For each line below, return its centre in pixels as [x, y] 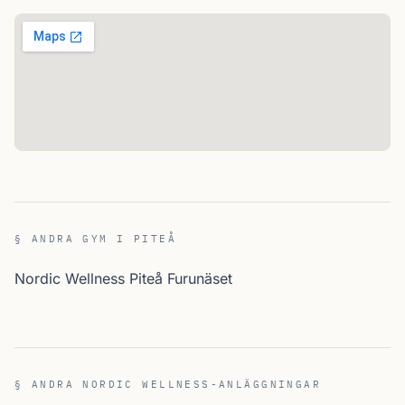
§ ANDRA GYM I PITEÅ [95, 239]
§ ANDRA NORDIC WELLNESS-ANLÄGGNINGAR [168, 384]
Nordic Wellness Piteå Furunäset [123, 278]
